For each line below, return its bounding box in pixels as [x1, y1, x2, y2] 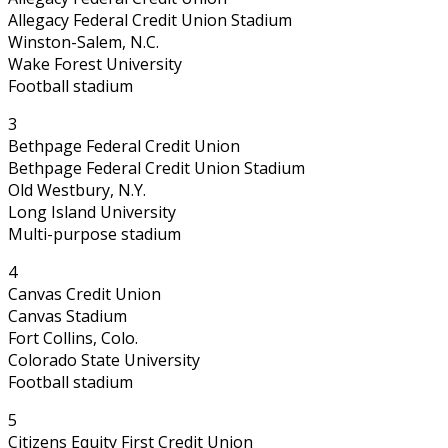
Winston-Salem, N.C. [8, 30, 159, 53]
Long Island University [8, 200, 176, 223]
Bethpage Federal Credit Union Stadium [8, 156, 305, 179]
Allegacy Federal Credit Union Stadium [8, 8, 292, 31]
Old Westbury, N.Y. [8, 178, 146, 201]
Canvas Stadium [8, 304, 127, 327]
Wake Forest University [8, 52, 182, 75]
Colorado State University [8, 348, 200, 371]
